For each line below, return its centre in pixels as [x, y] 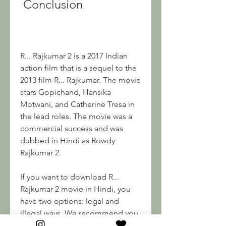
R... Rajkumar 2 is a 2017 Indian [74, 56]
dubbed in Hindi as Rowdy [68, 140]
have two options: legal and [70, 201]
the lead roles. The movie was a [76, 116]
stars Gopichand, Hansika [66, 92]
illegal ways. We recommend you [79, 213]
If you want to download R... [70, 177]
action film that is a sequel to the [78, 68]
